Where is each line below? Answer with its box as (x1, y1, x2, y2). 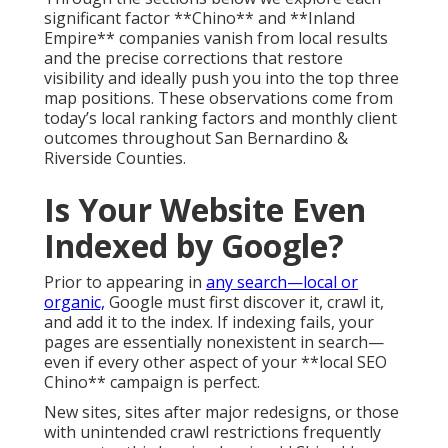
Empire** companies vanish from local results (44, 27, 388, 50)
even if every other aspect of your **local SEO (44, 351, 387, 374)
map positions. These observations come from (44, 87, 393, 110)
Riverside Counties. (44, 147, 186, 170)
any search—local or (206, 271, 358, 294)
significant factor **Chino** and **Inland (44, 7, 355, 30)
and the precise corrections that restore (44, 47, 343, 70)
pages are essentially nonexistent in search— (44, 331, 384, 354)
